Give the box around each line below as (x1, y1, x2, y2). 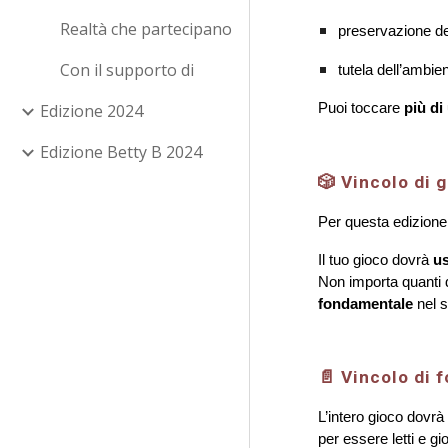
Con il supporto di (60, 59, 194, 81)
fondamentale (318, 295, 414, 312)
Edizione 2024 (40, 100, 143, 122)
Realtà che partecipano (60, 18, 232, 40)
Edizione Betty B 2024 (40, 141, 202, 163)
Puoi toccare (318, 99, 405, 116)
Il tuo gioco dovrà (318, 251, 434, 268)
